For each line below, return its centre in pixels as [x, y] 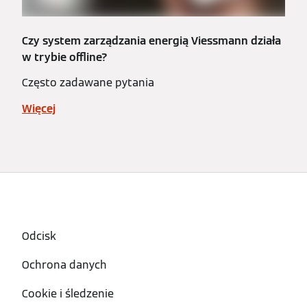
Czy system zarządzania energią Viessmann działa [151, 41]
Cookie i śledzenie [68, 294]
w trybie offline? [65, 57]
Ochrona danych [64, 265]
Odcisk [39, 236]
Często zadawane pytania [88, 83]
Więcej [39, 109]
